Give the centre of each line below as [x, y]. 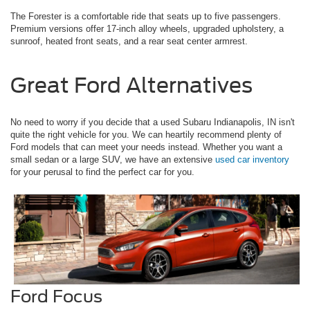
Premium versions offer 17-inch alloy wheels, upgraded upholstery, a [147, 29]
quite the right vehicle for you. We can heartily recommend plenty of [146, 135]
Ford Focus [56, 296]
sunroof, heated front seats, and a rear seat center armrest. [129, 42]
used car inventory [252, 160]
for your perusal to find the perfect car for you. [102, 172]
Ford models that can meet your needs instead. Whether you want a [146, 147]
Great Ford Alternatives [131, 85]
